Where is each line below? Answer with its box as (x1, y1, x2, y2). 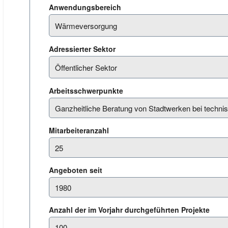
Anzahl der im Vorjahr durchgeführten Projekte (49, 205, 212, 215)
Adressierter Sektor (49, 44, 118, 54)
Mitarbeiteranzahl (49, 125, 111, 135)
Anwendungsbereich (49, 2, 123, 12)
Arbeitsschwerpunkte (49, 85, 125, 96)
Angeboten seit (49, 165, 104, 175)
